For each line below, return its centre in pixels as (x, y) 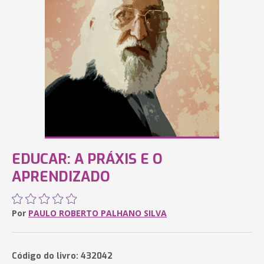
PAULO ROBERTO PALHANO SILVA (98, 213)
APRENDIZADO (61, 177)
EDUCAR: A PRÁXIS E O (87, 159)
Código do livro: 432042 (62, 256)
